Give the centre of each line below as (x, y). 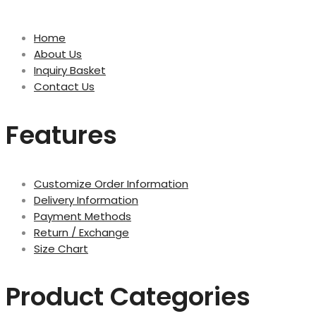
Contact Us (64, 86)
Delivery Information (86, 200)
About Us (58, 54)
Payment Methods (83, 216)
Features (61, 135)
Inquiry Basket (70, 70)
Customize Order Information (111, 183)
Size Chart (61, 248)
